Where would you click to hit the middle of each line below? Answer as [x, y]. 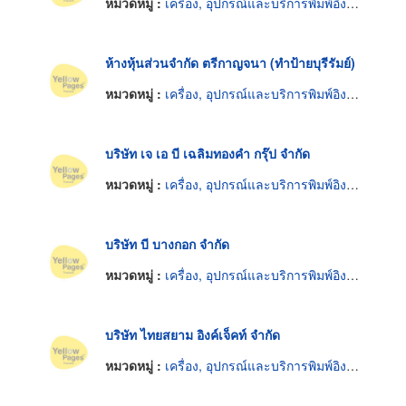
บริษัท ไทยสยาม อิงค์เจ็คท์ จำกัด [193, 335]
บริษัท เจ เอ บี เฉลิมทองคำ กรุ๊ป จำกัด [208, 154]
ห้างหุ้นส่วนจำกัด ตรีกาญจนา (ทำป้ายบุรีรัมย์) [230, 63]
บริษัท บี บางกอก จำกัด [167, 244]
